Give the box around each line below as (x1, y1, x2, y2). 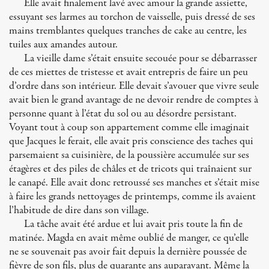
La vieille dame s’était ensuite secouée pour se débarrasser (24, 51, 257, 66)
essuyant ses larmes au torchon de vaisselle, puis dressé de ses (9, 10, 255, 25)
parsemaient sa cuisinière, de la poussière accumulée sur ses (9, 148, 249, 163)
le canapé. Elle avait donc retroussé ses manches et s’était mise (9, 175, 259, 190)
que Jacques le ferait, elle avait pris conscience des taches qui (9, 134, 253, 149)
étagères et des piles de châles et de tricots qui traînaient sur (9, 162, 252, 177)
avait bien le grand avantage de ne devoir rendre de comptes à (9, 92, 258, 107)
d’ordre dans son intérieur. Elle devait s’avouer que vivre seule (9, 79, 259, 94)
